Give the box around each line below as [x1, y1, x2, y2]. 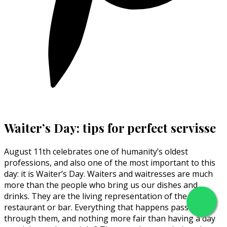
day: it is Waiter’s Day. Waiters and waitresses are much [4, 168, 213, 179]
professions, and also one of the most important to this [4, 157, 215, 168]
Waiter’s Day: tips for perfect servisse [4, 119, 216, 136]
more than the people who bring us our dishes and [4, 179, 198, 191]
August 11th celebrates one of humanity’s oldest [4, 145, 188, 157]
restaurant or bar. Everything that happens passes [4, 201, 197, 213]
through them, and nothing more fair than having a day [4, 212, 215, 224]
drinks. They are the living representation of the [4, 190, 187, 202]
